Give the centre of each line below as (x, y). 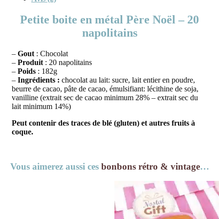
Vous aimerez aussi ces (55, 166)
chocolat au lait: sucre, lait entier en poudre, (128, 80)
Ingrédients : (40, 80)
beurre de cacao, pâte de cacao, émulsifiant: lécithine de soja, (105, 88)
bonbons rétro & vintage (150, 166)
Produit (30, 62)
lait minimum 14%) (41, 106)
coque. (22, 131)
